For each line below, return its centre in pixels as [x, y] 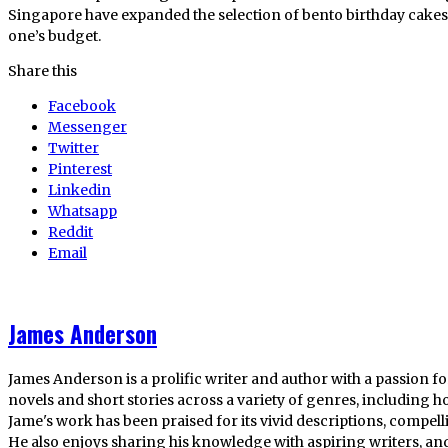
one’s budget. [54, 35]
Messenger [87, 126]
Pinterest [80, 168]
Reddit [70, 231]
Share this [42, 70]
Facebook [82, 105]
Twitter [73, 147]
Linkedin [79, 189]
